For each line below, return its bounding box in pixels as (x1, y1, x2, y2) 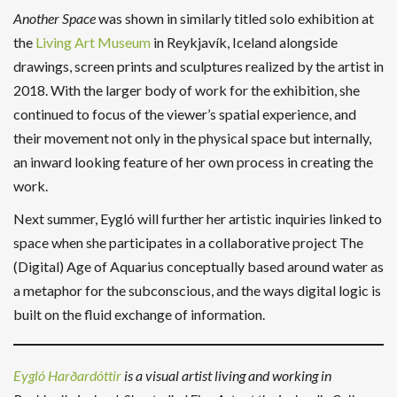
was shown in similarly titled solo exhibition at (96, 10, 374, 27)
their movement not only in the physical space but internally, (13, 129, 371, 147)
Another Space (13, 10, 96, 27)
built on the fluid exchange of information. (13, 306, 265, 323)
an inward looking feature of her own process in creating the (13, 153, 373, 171)
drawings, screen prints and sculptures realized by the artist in (13, 58, 384, 75)
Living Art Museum (35, 34, 151, 51)
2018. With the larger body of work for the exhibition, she (13, 82, 360, 99)
